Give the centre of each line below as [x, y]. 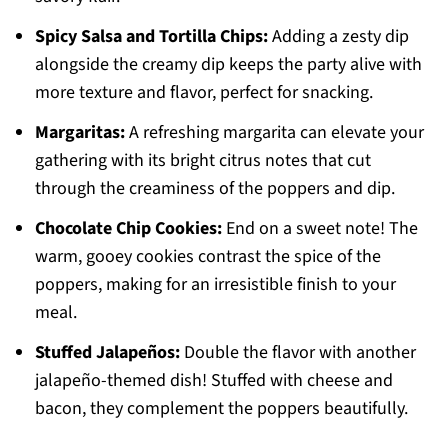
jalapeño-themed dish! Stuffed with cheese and [213, 381]
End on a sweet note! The [319, 229]
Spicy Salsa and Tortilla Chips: [151, 37]
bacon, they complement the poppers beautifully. [221, 409]
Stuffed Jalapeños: [107, 353]
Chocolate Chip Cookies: [128, 229]
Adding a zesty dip [338, 37]
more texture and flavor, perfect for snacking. [203, 93]
